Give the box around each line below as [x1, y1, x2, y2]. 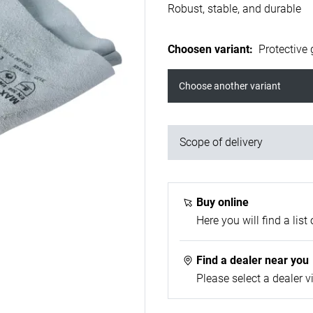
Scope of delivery [180, 136, 263, 149]
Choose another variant [179, 80, 281, 92]
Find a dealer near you [196, 254, 309, 267]
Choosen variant [168, 43, 249, 56]
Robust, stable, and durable [168, 2, 301, 15]
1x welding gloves [180, 168, 268, 181]
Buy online [196, 196, 249, 209]
